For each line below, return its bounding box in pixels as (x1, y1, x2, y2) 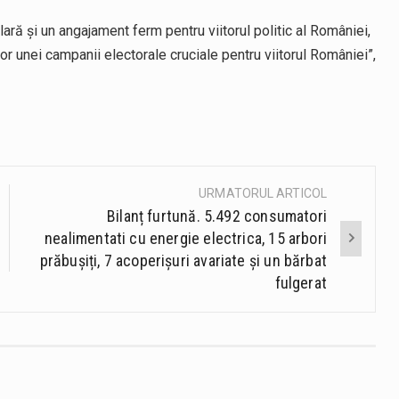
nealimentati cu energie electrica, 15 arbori (45, 228, 327, 248)
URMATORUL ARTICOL (199, 185, 327, 200)
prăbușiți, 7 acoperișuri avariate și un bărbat (39, 250, 327, 270)
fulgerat (274, 273, 327, 292)
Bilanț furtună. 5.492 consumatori (107, 206, 327, 225)
